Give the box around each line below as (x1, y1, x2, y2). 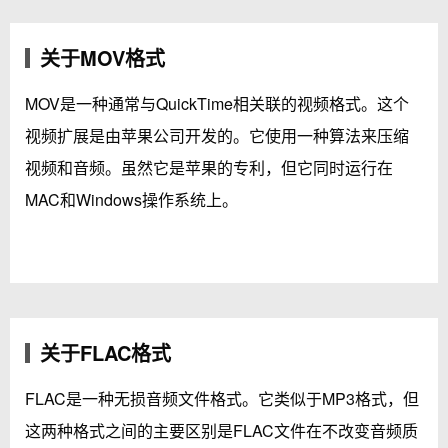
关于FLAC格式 (40, 338, 171, 367)
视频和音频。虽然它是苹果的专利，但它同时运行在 (25, 156, 393, 179)
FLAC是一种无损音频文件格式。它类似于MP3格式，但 (25, 387, 419, 410)
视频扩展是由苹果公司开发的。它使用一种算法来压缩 (25, 124, 409, 147)
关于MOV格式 (40, 43, 165, 72)
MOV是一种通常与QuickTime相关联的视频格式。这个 (25, 92, 409, 115)
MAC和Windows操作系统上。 (25, 188, 238, 211)
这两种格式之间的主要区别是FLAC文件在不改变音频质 (25, 419, 418, 442)
